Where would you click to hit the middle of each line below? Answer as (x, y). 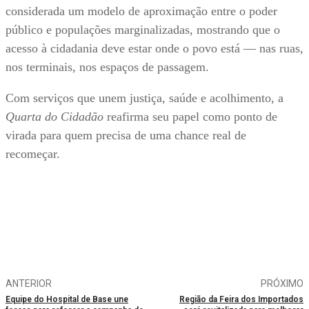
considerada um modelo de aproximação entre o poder (141, 11)
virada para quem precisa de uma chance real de (126, 136)
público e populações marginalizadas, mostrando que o (143, 30)
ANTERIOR (29, 284)
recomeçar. (33, 154)
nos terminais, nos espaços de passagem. (107, 67)
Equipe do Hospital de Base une (67, 300)
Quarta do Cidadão (54, 117)
